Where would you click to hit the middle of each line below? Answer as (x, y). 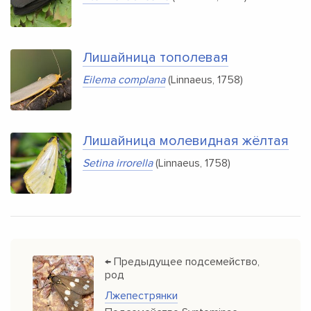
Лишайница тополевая (155, 58)
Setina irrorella (118, 163)
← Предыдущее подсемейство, (182, 262)
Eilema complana (124, 80)
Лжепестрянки (141, 296)
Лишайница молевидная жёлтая (186, 141)
